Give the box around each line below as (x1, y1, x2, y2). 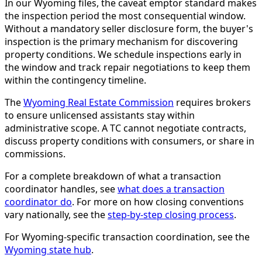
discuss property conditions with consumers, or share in (5, 135, 254, 148)
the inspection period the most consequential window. (5, 9, 246, 23)
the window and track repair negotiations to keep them (5, 61, 250, 74)
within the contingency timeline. (5, 74, 146, 87)
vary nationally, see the (5, 208, 108, 222)
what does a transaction (118, 182, 225, 196)
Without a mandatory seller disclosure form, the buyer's (5, 22, 253, 36)
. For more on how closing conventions (72, 195, 244, 209)
